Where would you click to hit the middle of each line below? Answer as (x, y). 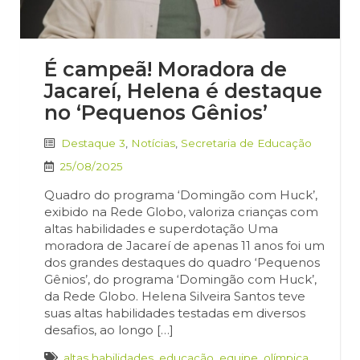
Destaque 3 (93, 143)
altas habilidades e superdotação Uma (161, 229)
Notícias (153, 143)
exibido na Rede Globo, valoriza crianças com (181, 212)
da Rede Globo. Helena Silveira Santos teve (175, 297)
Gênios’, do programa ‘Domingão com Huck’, (180, 280)
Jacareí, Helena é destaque (183, 91)
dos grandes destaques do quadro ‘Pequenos (182, 263)
